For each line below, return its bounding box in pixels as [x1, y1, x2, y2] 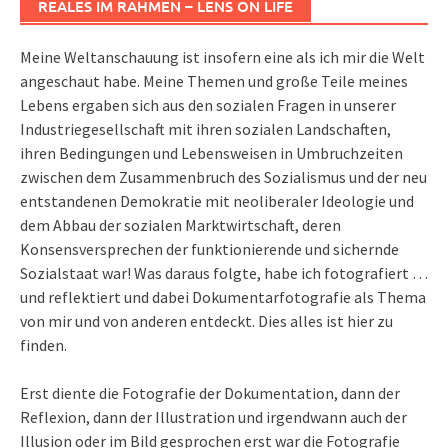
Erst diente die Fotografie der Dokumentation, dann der [20, 383, 400, 404]
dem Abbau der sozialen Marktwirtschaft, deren [20, 215, 341, 236]
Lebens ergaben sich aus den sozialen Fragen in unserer [20, 95, 396, 116]
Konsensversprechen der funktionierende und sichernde [20, 239, 399, 260]
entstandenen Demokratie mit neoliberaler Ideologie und [20, 191, 414, 212]
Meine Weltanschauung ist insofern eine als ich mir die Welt [20, 47, 425, 68]
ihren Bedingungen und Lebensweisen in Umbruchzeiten [20, 143, 403, 164]
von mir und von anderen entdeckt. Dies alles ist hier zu [20, 311, 393, 332]
